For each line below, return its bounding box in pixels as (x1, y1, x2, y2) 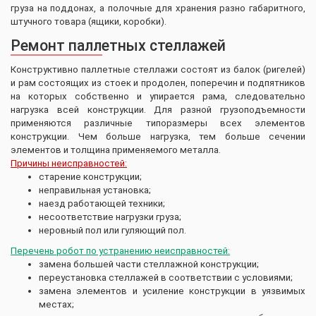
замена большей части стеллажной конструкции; (39, 258, 259, 269)
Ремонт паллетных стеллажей (11, 36, 226, 54)
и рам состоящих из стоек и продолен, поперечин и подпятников (11, 77, 305, 88)
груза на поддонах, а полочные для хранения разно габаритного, (11, 2, 305, 13)
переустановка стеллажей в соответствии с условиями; (39, 272, 293, 283)
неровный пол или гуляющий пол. (39, 224, 186, 236)
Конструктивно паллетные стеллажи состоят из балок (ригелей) (11, 63, 305, 75)
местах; (39, 298, 74, 310)
